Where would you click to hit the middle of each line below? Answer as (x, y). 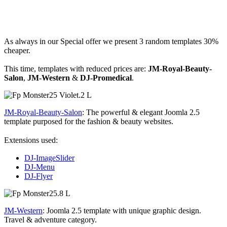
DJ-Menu (40, 167)
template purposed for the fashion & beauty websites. (89, 121)
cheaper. (17, 50)
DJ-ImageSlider (49, 158)
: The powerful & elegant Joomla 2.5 (141, 112)
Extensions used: (38, 140)
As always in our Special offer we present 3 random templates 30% (111, 41)
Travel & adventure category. (50, 219)
